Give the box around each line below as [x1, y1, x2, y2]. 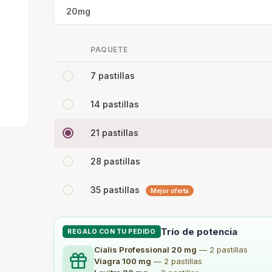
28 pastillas [90, 156, 140, 166]
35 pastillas [90, 185, 142, 195]
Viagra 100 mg [94, 256, 151, 266]
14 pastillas [90, 99, 139, 109]
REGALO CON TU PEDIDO [67, 228, 156, 236]
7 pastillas [90, 70, 135, 81]
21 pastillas [90, 127, 138, 138]
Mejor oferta [151, 187, 189, 195]
